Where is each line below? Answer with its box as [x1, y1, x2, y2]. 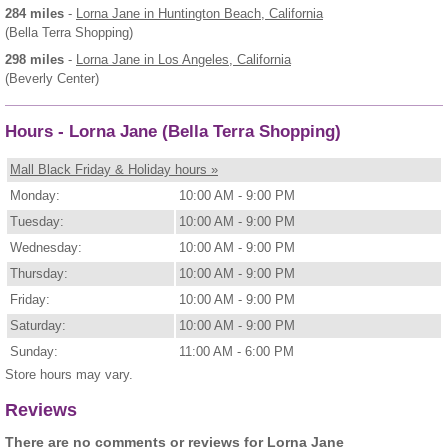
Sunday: [10, 344, 58, 360]
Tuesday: [10, 214, 64, 230]
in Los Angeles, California [140, 51, 291, 67]
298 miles [5, 51, 64, 67]
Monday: [10, 188, 60, 204]
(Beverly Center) [5, 70, 99, 86]
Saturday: [10, 318, 66, 334]
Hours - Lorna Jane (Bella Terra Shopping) [5, 121, 341, 141]
